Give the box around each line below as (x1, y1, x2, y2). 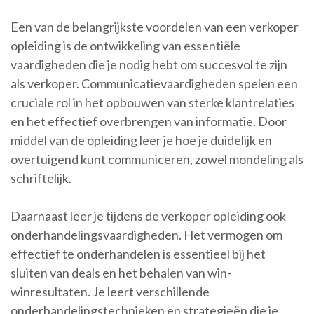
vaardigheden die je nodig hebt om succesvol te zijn (11, 57, 287, 73)
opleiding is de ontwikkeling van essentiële (11, 38, 240, 54)
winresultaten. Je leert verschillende (11, 284, 210, 300)
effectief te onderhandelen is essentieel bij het (11, 246, 266, 262)
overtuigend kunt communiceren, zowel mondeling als (11, 151, 303, 168)
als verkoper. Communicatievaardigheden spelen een (11, 76, 298, 92)
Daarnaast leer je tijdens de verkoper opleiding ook (11, 208, 286, 224)
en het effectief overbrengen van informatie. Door (11, 114, 287, 130)
